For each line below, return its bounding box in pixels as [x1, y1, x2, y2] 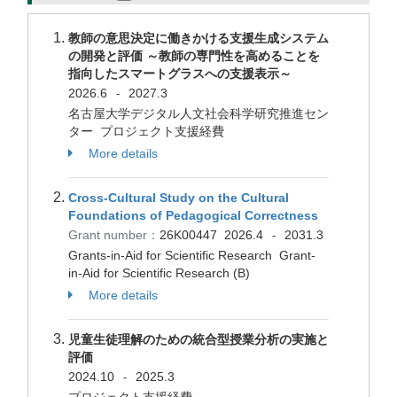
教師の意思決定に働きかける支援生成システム [68, 31, 329, 45]
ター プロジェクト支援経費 [68, 124, 228, 138]
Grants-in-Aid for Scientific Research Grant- [68, 248, 315, 262]
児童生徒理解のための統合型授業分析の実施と [68, 332, 329, 346]
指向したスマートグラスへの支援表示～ [68, 66, 292, 81]
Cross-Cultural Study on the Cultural [68, 191, 289, 205]
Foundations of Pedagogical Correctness [68, 208, 318, 222]
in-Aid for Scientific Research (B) [68, 266, 250, 280]
